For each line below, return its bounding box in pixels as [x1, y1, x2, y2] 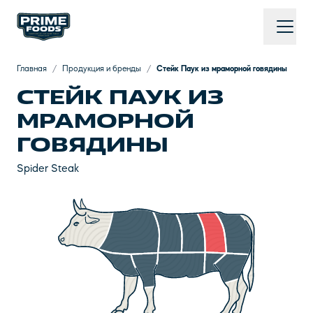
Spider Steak [17, 163, 79, 175]
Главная [17, 65, 47, 73]
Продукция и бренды [62, 65, 141, 73]
